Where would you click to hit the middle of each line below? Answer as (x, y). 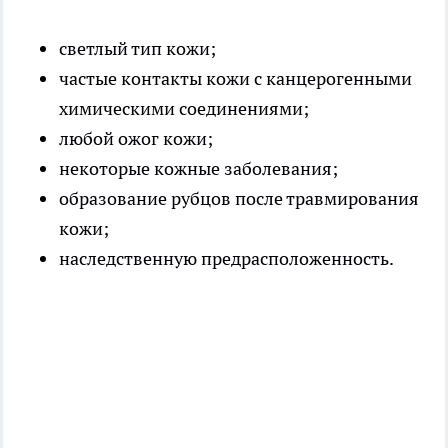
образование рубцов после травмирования (239, 198)
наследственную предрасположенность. (226, 258)
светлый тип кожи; (137, 48)
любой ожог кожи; (136, 138)
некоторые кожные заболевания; (198, 168)
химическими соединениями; (184, 108)
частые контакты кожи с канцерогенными (235, 78)
